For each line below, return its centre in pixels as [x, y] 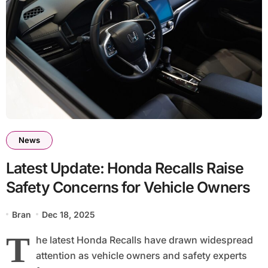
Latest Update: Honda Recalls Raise [124, 168]
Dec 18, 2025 [69, 214]
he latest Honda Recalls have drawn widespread [144, 240]
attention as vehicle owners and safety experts [141, 255]
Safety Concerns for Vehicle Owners [128, 187]
